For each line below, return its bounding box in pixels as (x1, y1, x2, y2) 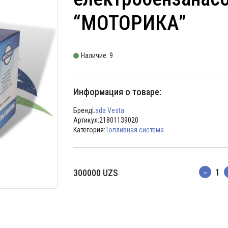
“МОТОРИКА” (73, 11, 186, 35)
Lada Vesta (92, 106, 124, 115)
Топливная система (105, 126, 164, 134)
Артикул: (73, 116, 99, 124)
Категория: (73, 126, 105, 134)
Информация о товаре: (73, 87, 161, 97)
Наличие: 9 (81, 51, 113, 60)
